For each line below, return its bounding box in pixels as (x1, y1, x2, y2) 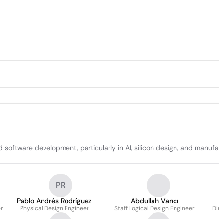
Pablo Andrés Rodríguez (17, 197, 92, 205)
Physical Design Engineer (20, 204, 89, 212)
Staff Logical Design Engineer (114, 204, 195, 212)
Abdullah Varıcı (131, 197, 178, 205)
